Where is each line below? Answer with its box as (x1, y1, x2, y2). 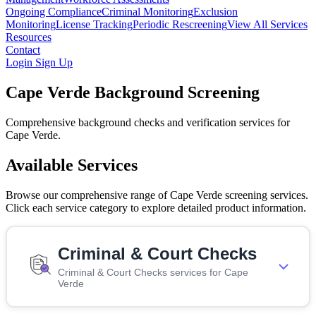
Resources (6, 31, 51, 43)
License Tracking (56, 18, 133, 30)
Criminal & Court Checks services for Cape (58, 266, 248, 278)
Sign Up (35, 56, 73, 68)
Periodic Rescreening (133, 18, 227, 30)
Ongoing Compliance (6, 6, 102, 18)
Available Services (6, 155, 138, 174)
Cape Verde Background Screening (6, 83, 260, 102)
